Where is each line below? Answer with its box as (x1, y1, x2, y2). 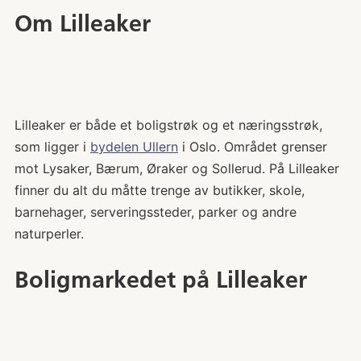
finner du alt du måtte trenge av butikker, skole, (14, 181, 305, 198)
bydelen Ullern (89, 138, 178, 155)
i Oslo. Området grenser (177, 138, 327, 155)
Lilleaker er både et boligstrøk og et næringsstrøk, (14, 116, 322, 133)
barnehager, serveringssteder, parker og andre (14, 203, 297, 220)
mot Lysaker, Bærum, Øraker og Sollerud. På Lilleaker (14, 160, 339, 176)
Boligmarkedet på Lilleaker (14, 264, 307, 293)
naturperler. (14, 225, 84, 242)
